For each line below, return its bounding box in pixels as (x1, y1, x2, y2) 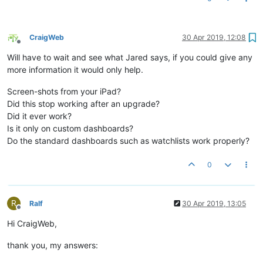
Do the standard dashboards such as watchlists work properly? (7, 136, 249, 146)
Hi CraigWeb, (7, 218, 57, 228)
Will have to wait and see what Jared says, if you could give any (7, 52, 252, 62)
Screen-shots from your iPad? (7, 86, 121, 96)
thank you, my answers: (7, 240, 98, 250)
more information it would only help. (7, 65, 143, 75)
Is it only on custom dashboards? (7, 123, 133, 133)
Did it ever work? (7, 111, 72, 121)
